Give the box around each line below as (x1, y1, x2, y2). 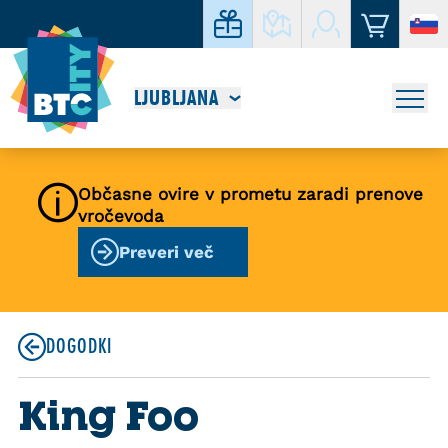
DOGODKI (46, 336, 112, 357)
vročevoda (78, 206, 164, 226)
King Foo (18, 390, 199, 438)
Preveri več (119, 242, 214, 262)
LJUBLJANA (134, 86, 219, 110)
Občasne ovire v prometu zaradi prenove (78, 184, 423, 204)
